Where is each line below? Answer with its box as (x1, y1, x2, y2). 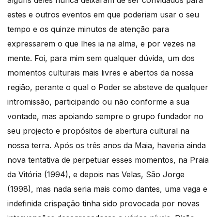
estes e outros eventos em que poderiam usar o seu (7, 9, 199, 19)
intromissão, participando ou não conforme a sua (7, 96, 189, 107)
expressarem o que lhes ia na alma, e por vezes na (7, 38, 196, 48)
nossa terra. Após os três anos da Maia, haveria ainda (7, 140, 206, 150)
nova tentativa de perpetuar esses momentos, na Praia (7, 155, 209, 165)
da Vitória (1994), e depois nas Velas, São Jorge (7, 169, 185, 179)
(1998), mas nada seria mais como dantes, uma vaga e (7, 184, 207, 194)
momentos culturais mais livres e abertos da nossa (7, 67, 193, 77)
